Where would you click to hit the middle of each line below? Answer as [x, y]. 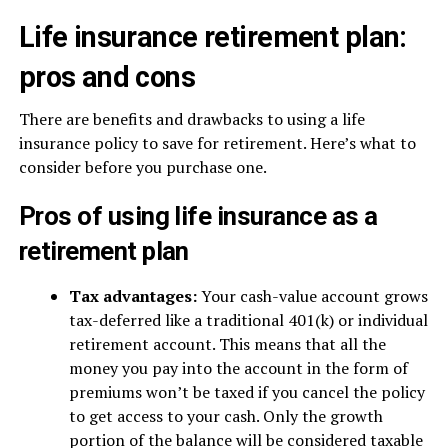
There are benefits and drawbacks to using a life [191, 119]
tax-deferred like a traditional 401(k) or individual [248, 320]
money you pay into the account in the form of [238, 368]
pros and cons [107, 77]
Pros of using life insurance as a [198, 216]
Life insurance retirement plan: [212, 37]
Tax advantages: [134, 296]
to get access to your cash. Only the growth [225, 416]
